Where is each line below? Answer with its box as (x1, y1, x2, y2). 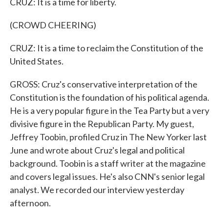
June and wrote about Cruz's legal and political (10, 145, 185, 155)
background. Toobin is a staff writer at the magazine (10, 158, 206, 169)
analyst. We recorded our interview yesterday (10, 184, 184, 195)
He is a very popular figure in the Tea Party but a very (10, 105, 209, 116)
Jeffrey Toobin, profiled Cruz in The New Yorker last (10, 131, 207, 142)
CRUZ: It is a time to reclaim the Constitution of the (10, 43, 203, 53)
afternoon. (10, 197, 51, 208)
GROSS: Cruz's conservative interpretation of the (10, 79, 197, 89)
